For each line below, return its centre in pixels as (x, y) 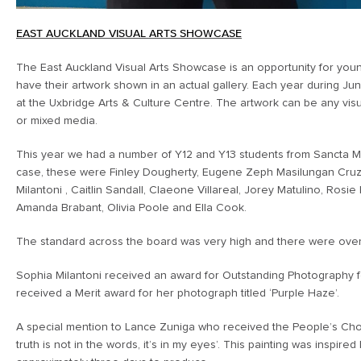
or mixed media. (57, 121)
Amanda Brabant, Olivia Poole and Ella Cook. (131, 208)
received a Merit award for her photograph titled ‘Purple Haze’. (178, 294)
